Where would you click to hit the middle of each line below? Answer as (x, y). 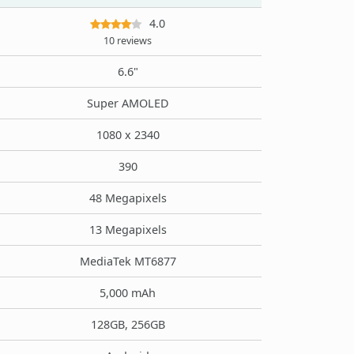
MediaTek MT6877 (128, 261)
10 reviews (128, 40)
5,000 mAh (128, 292)
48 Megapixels (128, 198)
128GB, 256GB (128, 324)
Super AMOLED (128, 103)
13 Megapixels (128, 229)
